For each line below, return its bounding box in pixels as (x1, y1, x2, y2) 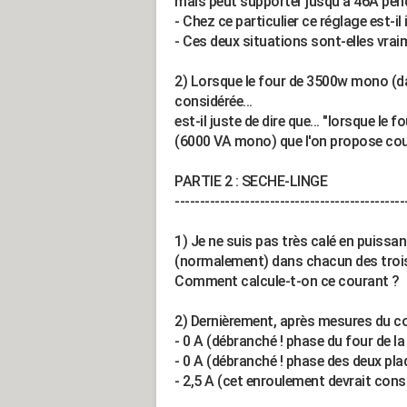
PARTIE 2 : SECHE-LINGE (174, 173, 327, 190)
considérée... (174, 93, 253, 110)
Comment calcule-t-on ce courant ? (174, 273, 400, 290)
